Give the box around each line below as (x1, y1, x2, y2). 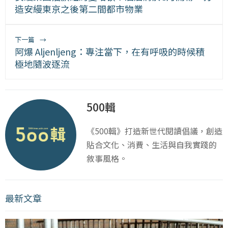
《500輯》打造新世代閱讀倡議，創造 (87, 125, 222, 137)
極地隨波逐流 (15, 57, 70, 70)
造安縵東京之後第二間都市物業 (15, 2, 143, 15)
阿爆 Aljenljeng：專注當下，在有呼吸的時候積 (15, 45, 205, 58)
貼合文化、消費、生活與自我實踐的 (87, 138, 217, 151)
